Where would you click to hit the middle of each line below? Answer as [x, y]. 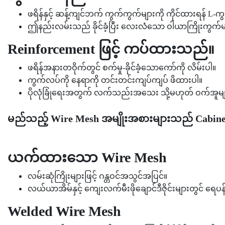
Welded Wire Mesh [64, 211]
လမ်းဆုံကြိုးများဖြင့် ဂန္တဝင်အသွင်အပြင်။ [97, 176]
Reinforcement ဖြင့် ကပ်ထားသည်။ [111, 49]
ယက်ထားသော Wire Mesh [87, 157]
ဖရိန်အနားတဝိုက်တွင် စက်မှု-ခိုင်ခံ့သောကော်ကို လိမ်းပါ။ [122, 67]
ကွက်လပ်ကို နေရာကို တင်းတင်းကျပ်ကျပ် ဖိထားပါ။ [115, 80]
